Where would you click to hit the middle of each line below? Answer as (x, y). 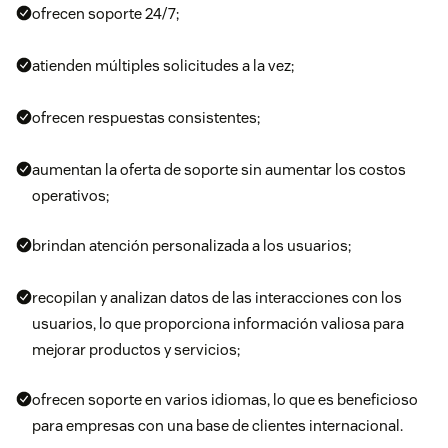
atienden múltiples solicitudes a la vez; (163, 66)
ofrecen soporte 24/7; (105, 14)
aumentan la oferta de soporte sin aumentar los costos (219, 170)
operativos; (70, 196)
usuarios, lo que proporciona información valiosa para (218, 324)
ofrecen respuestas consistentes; (146, 118)
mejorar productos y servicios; (136, 350)
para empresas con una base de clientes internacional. (217, 426)
